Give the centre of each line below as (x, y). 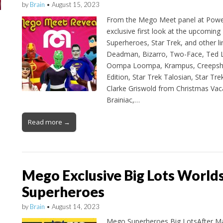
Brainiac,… (123, 100)
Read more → (49, 122)
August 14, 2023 (75, 206)
